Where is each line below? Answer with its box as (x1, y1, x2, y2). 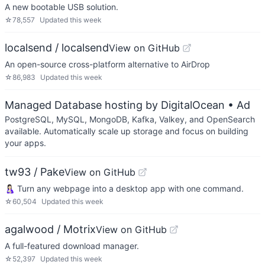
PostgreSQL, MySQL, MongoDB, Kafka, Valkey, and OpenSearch (5, 114, 255, 124)
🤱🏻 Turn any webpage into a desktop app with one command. (5, 183, 244, 193)
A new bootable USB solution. (5, 2, 118, 12)
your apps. (5, 138, 46, 148)
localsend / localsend (5, 41, 109, 54)
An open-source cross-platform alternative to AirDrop (5, 59, 210, 69)
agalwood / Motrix (5, 223, 96, 235)
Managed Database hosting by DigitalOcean (5, 99, 225, 111)
